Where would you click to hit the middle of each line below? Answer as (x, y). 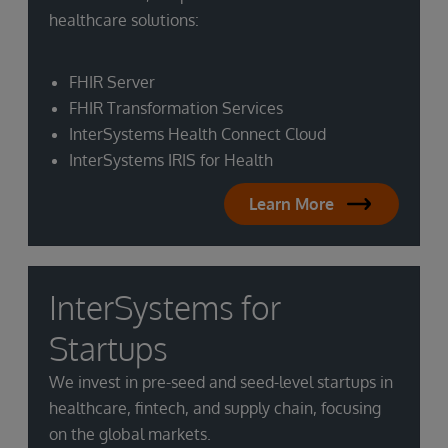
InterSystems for (165, 308)
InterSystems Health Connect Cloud (197, 134)
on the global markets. (130, 434)
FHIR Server (112, 82)
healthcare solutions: (124, 20)
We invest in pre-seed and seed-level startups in (221, 382)
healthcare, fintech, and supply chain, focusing (215, 408)
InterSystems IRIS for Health (171, 160)
